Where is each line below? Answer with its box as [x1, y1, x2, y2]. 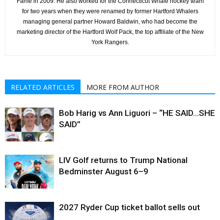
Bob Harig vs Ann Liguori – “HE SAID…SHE [59, 108, 215, 118]
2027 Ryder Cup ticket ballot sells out [59, 202, 200, 212]
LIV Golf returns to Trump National [59, 155, 188, 165]
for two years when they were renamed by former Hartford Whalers [22, 7, 198, 15]
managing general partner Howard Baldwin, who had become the [23, 18, 197, 25]
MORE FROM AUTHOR [86, 82, 159, 92]
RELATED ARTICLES [11, 82, 75, 92]
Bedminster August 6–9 [59, 166, 148, 176]
